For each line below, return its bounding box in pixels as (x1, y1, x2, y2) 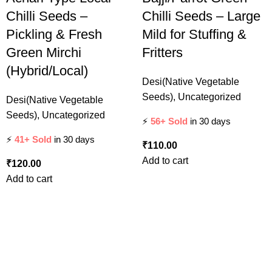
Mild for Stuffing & (142, 27, 246, 42)
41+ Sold (15, 134, 52, 145)
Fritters (142, 45, 183, 61)
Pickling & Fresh (6, 27, 102, 42)
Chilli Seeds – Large (142, 8, 260, 24)
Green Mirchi (6, 45, 81, 61)
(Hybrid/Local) (6, 63, 88, 79)
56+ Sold (151, 116, 188, 127)
